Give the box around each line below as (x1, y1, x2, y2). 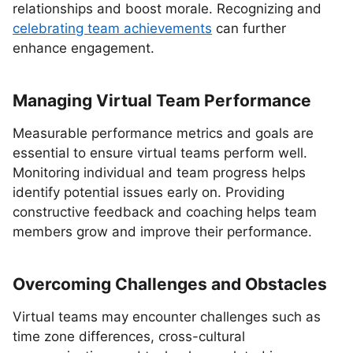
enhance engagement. (13, 40, 154, 56)
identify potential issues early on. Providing (13, 184, 284, 200)
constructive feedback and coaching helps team (13, 204, 317, 220)
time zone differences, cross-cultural (13, 329, 245, 344)
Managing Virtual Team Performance (13, 91, 311, 110)
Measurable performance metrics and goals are (13, 125, 314, 141)
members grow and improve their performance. (13, 224, 312, 240)
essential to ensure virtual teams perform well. (13, 145, 307, 161)
